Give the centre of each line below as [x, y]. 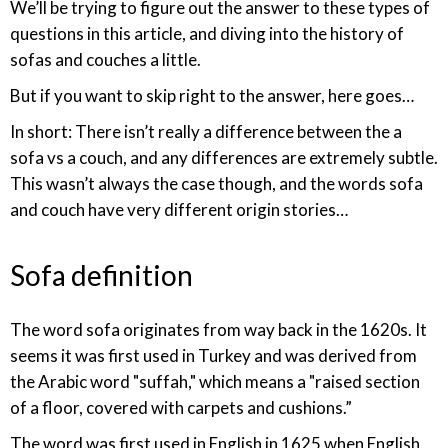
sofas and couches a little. [107, 59]
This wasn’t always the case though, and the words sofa [216, 183]
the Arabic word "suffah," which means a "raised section [215, 381]
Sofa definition [101, 275]
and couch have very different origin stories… [180, 209]
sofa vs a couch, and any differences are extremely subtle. [224, 157]
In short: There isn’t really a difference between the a [206, 131]
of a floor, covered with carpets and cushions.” [181, 407]
